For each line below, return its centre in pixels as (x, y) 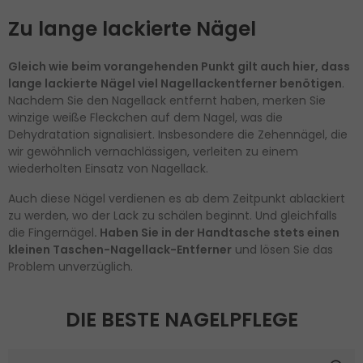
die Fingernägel (51, 232)
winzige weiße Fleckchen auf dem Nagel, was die (145, 117)
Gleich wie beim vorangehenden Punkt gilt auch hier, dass (179, 66)
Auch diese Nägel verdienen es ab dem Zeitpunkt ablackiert (177, 198)
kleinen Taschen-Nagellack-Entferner (120, 249)
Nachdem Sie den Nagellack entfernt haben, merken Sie (167, 100)
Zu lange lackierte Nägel (132, 28)
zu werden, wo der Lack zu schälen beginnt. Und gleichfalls (173, 215)
